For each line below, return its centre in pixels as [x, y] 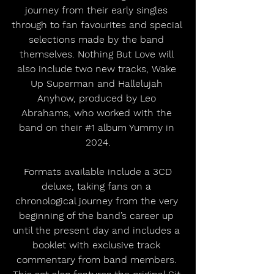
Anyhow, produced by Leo [98, 98]
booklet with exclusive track [98, 245]
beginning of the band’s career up [98, 216]
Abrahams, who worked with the [98, 113]
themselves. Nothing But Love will [98, 54]
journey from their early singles [98, 10]
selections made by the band [98, 39]
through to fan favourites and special [98, 25]
